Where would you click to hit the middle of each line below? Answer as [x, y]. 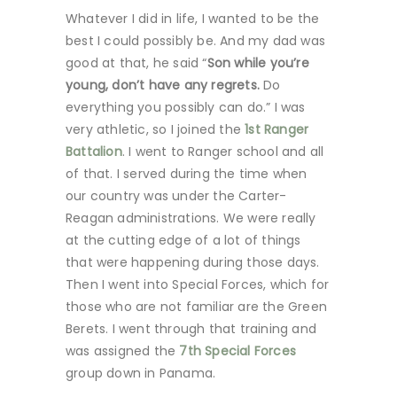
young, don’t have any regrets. [163, 85]
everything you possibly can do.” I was [186, 107]
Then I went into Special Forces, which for [198, 284]
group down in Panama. [141, 373]
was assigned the [123, 350]
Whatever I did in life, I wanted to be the [193, 18]
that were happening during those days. [193, 262]
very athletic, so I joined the [156, 129]
